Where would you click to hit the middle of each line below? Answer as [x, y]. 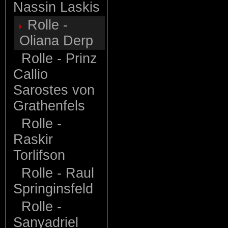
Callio [31, 74]
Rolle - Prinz [57, 59]
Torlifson [39, 155]
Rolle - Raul [56, 173]
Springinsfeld [53, 189]
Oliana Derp [56, 41]
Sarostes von [54, 90]
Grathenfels [49, 106]
